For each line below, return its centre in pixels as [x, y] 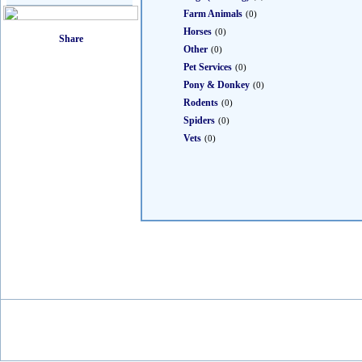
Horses [198, 32]
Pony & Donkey [217, 85]
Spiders [199, 120]
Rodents [201, 103]
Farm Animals [213, 14]
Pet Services [208, 67]
